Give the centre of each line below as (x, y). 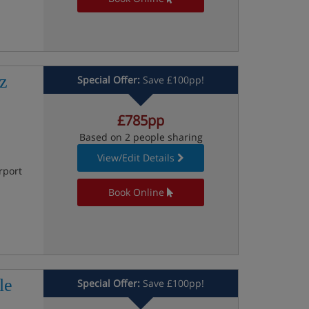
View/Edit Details (136, 158)
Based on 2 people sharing (141, 137)
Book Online (136, 192)
